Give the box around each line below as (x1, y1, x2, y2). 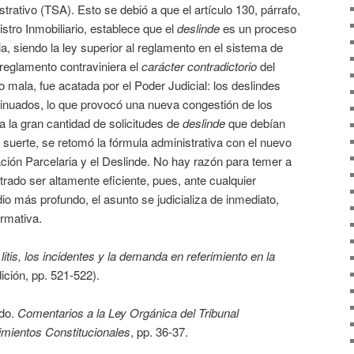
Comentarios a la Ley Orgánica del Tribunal (17, 304, 239, 322)
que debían (225, 114, 285, 131)
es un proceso (220, 19, 296, 36)
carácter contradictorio (141, 57, 257, 74)
